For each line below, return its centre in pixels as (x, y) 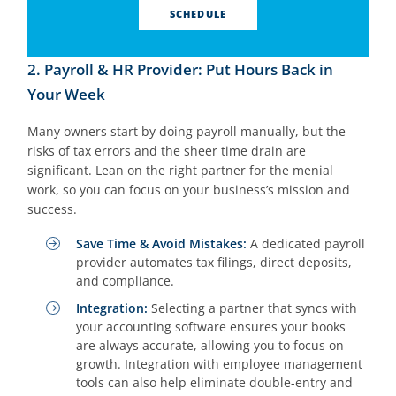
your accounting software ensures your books (211, 327)
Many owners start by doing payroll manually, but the (187, 131)
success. (53, 209)
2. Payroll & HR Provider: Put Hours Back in (181, 69)
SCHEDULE (198, 13)
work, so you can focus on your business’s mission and (189, 189)
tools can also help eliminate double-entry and (215, 383)
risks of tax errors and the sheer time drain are (167, 150)
